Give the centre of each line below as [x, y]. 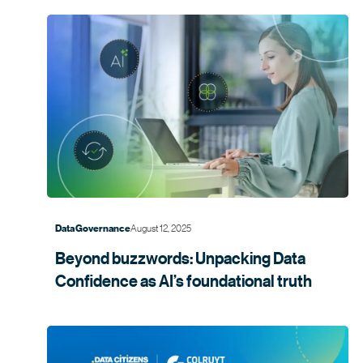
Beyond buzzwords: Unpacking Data [180, 258]
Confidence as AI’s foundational [165, 281]
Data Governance [93, 228]
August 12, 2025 [161, 227]
